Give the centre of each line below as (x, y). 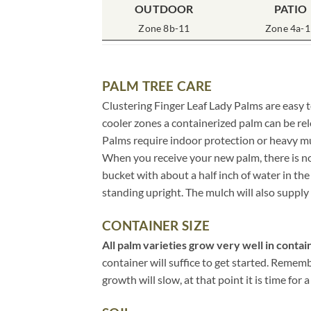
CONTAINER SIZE (156, 226)
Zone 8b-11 (164, 28)
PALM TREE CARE (157, 86)
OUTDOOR (164, 8)
